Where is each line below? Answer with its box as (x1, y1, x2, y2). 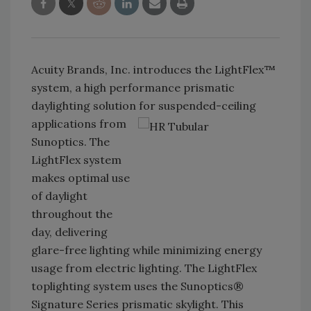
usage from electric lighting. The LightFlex (31, 261, 257, 276)
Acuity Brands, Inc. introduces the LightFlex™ (31, 62, 276, 77)
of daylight (31, 189, 87, 203)
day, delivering (31, 225, 108, 239)
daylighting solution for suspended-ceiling (31, 99, 256, 113)
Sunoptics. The (31, 135, 110, 149)
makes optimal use (31, 171, 130, 185)
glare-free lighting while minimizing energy (31, 243, 262, 258)
